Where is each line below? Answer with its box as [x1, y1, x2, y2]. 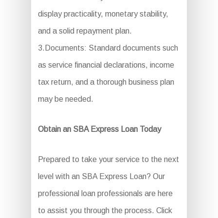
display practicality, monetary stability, [37, 10, 168, 18]
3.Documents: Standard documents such [37, 44, 178, 52]
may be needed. [37, 95, 93, 103]
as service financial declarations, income [37, 61, 174, 69]
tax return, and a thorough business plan [37, 78, 174, 86]
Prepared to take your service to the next [37, 155, 179, 163]
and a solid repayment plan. [37, 27, 132, 35]
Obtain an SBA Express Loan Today [37, 125, 161, 133]
